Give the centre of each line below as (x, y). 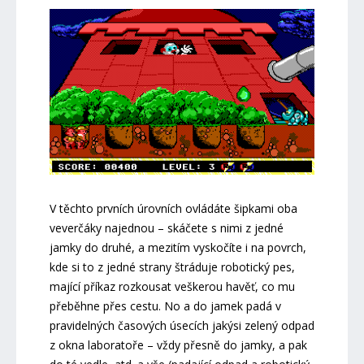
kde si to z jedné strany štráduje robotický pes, (172, 266)
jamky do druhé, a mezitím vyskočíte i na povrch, (178, 247)
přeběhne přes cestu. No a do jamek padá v (165, 305)
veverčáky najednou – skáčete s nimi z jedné (166, 227)
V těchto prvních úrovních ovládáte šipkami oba (173, 208)
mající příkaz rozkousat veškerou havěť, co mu (172, 286)
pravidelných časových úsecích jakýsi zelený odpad (182, 325)
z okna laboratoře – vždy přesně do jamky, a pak (178, 344)
